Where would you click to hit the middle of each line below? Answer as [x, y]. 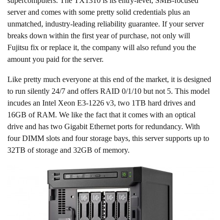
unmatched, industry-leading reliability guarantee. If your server [106, 24]
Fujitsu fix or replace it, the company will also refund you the [102, 48]
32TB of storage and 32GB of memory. [69, 150]
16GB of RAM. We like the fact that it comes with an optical [101, 115]
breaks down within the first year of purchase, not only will [99, 36]
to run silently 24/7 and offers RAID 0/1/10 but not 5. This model [109, 91]
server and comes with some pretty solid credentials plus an [99, 12]
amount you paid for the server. [55, 59]
